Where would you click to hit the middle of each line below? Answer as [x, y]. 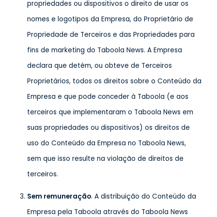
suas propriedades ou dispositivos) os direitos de [108, 128]
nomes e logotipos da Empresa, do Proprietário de [110, 19]
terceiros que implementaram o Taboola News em [110, 112]
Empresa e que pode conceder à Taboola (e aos [108, 97]
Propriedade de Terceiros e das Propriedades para [111, 35]
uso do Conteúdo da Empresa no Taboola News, [107, 143]
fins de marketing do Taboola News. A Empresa [105, 50]
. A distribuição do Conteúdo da [144, 196]
